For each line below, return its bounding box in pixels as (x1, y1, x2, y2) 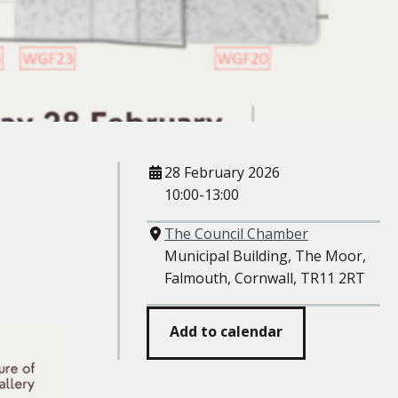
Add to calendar (169, 322, 283, 342)
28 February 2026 (164, 163, 280, 182)
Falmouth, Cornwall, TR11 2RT (164, 268, 365, 288)
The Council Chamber (164, 224, 308, 243)
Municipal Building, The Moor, (164, 246, 366, 266)
